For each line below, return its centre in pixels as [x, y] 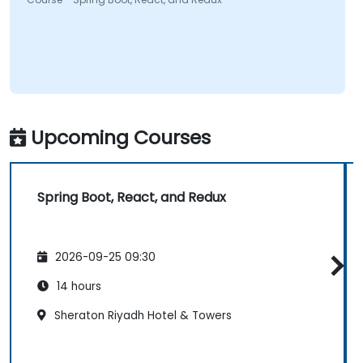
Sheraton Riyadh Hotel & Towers [141, 315]
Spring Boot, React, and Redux [132, 198]
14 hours [77, 286]
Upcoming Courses [121, 138]
